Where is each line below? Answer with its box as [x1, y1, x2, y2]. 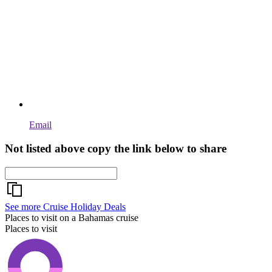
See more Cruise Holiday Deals [5, 201, 126, 212]
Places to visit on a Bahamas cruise [5, 212, 138, 223]
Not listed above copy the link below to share [5, 142, 226, 155]
